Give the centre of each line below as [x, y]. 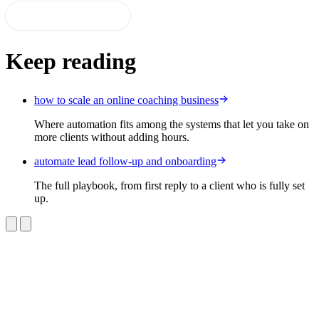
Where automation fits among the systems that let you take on [172, 124]
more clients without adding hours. [112, 137]
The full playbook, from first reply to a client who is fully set [169, 185]
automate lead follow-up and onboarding [125, 161]
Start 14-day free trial [68, 15]
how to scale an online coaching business [126, 100]
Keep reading [71, 62]
